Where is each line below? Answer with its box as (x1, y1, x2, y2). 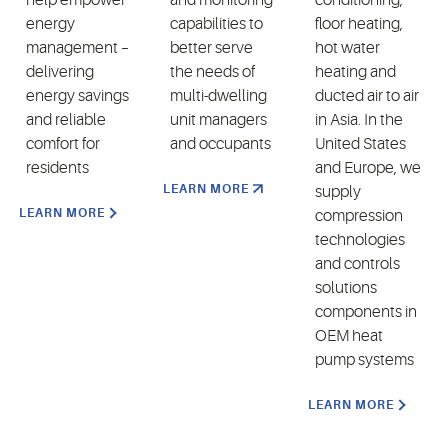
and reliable (26, 110, 106, 129)
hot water (314, 38, 380, 57)
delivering (26, 62, 94, 81)
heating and (314, 62, 396, 81)
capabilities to (170, 14, 264, 33)
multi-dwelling (170, 86, 268, 105)
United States (314, 134, 406, 153)
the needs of (170, 62, 256, 81)
